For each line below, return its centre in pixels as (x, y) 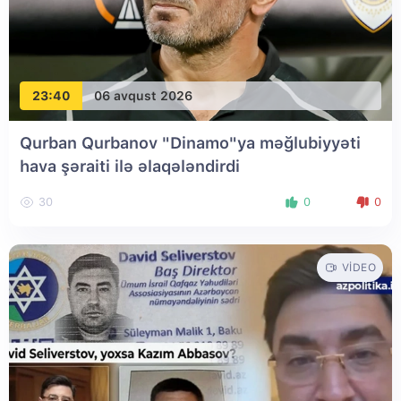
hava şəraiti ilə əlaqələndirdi (130, 166)
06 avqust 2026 (143, 95)
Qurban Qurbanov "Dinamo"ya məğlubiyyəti (190, 143)
